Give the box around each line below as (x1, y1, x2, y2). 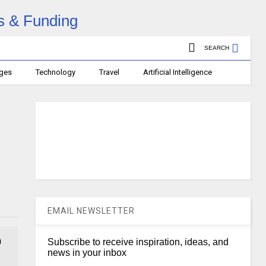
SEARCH (204, 45, 229, 51)
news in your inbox (47, 248, 127, 258)
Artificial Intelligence (143, 68, 213, 77)
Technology (36, 68, 76, 77)
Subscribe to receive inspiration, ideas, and (47, 237, 229, 247)
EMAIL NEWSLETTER (47, 206, 135, 216)
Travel (99, 68, 120, 77)
